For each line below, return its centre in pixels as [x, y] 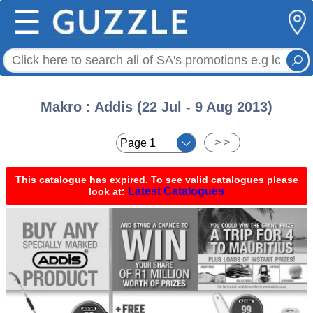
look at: [108, 191]
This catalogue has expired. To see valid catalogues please [156, 180]
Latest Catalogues [176, 191]
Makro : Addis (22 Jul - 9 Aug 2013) [156, 107]
